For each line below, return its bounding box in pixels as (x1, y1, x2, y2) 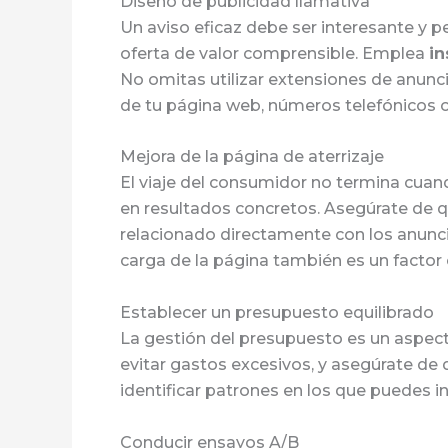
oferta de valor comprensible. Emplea (120, 43, 429, 63)
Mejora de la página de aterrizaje (120, 147, 384, 167)
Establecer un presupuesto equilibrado (120, 302, 434, 322)
